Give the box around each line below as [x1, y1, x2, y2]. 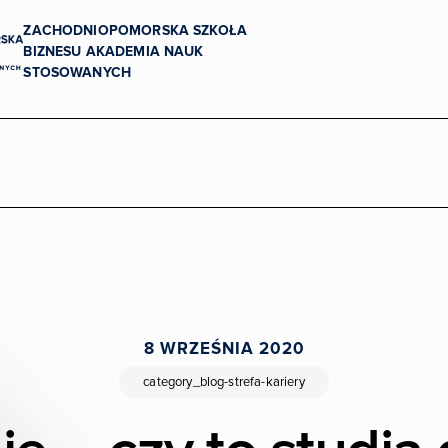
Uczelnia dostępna [225, 121, 386, 144]
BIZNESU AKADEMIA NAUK [23, 42, 204, 60]
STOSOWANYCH [23, 63, 132, 81]
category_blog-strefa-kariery [143, 374, 305, 390]
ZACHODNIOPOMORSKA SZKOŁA [23, 21, 248, 39]
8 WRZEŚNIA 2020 [143, 338, 305, 359]
